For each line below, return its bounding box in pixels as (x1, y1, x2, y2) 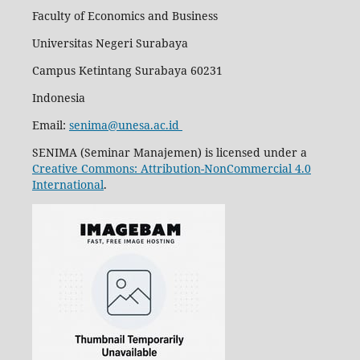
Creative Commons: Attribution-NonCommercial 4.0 (31, 160, 311, 176)
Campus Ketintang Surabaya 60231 (31, 62, 223, 78)
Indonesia (31, 89, 85, 105)
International (31, 176, 104, 192)
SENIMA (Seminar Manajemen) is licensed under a (31, 144, 307, 160)
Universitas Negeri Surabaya (31, 35, 188, 51)
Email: (31, 117, 69, 133)
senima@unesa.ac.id (68, 117, 179, 133)
